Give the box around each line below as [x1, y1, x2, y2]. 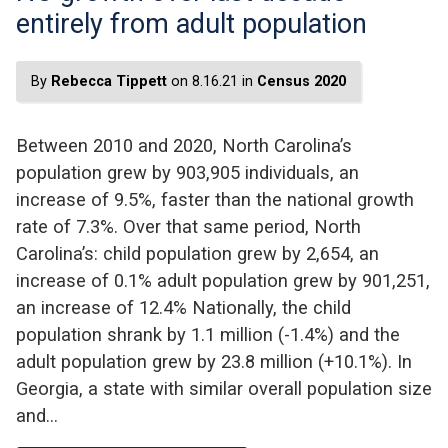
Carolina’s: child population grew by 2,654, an [16, 242, 379, 264]
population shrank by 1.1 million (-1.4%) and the [16, 323, 400, 345]
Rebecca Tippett [51, 72, 167, 90]
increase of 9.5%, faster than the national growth [16, 188, 414, 210]
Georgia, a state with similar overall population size [16, 377, 432, 399]
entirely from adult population [16, 7, 367, 40]
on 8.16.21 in [167, 72, 257, 90]
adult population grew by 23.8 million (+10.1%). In [16, 350, 412, 372]
